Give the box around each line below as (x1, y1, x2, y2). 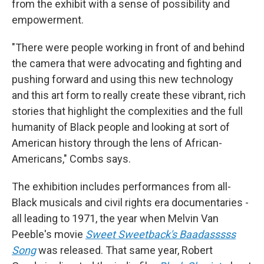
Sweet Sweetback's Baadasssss (85, 227, 236, 240)
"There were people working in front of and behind (12, 41, 245, 54)
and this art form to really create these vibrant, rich (12, 88, 246, 101)
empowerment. (12, 13, 84, 26)
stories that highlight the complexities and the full (12, 104, 243, 117)
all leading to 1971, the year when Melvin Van (12, 212, 219, 225)
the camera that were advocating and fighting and (12, 57, 242, 70)
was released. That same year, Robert (36, 243, 213, 256)
